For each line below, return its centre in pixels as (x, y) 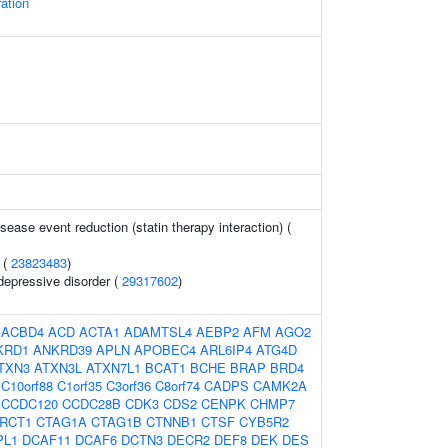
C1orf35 (79, 385)
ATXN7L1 (113, 367)
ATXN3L (58, 367)
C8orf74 (177, 385)
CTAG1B (116, 421)
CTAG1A (61, 421)
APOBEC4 (165, 349)
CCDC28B (91, 403)
